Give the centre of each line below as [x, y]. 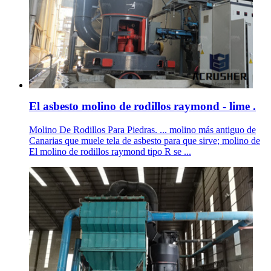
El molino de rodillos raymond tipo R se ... [110, 151]
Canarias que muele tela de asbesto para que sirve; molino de [145, 140]
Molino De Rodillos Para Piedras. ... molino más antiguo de [142, 129]
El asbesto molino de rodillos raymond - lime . [142, 106]
